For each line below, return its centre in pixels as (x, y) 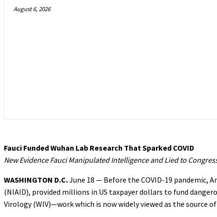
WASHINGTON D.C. (36, 179)
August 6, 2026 (32, 9)
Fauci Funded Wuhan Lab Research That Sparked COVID (99, 147)
